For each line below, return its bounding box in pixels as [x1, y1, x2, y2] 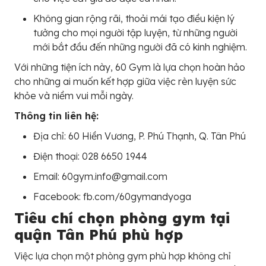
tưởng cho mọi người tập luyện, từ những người [33, 26, 237, 39]
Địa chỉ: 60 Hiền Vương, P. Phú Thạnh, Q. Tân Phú [33, 129, 246, 142]
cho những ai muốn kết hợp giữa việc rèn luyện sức [14, 75, 236, 87]
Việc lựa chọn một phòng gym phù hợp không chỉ [14, 249, 231, 262]
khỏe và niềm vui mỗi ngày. [14, 89, 134, 102]
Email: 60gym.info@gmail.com [33, 170, 167, 182]
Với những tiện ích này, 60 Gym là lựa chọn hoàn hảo [14, 61, 245, 73]
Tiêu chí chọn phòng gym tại [14, 208, 230, 227]
